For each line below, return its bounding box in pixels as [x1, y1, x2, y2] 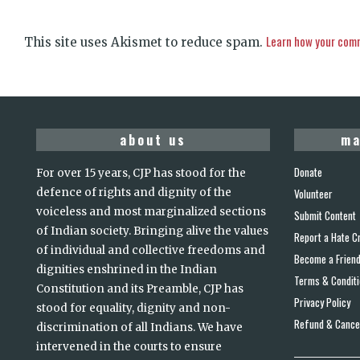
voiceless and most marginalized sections [36, 205, 266, 219]
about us [120, 130, 186, 149]
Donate [294, 164, 322, 180]
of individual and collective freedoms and [36, 243, 265, 257]
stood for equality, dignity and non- [36, 301, 231, 315]
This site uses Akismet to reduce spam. [24, 35, 266, 50]
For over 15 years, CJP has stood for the [36, 166, 246, 180]
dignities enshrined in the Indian [36, 263, 217, 276]
